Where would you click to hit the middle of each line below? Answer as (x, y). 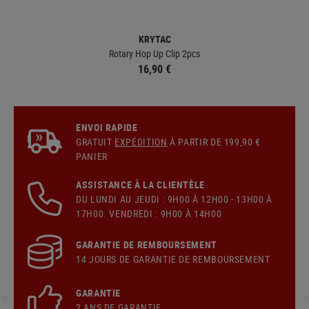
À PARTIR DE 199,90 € (214, 141)
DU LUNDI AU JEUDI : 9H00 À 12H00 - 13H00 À (174, 199)
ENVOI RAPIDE (107, 127)
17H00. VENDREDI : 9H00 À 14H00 (149, 213)
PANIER (92, 156)
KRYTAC (154, 39)
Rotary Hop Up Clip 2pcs (154, 53)
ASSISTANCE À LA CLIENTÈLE (140, 184)
